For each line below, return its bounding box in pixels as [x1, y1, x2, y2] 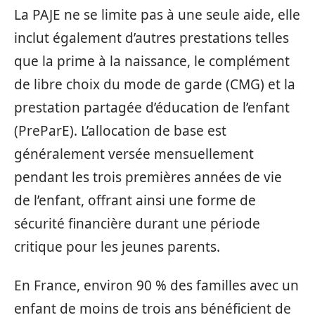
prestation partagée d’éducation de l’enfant [14, 98, 290, 117]
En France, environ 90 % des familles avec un [14, 276, 299, 295]
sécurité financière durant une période [14, 214, 260, 233]
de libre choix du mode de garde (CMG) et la [14, 75, 295, 94]
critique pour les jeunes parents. [14, 237, 220, 256]
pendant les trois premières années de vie [14, 167, 282, 186]
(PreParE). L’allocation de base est [14, 121, 226, 140]
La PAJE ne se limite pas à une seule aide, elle [14, 5, 300, 24]
